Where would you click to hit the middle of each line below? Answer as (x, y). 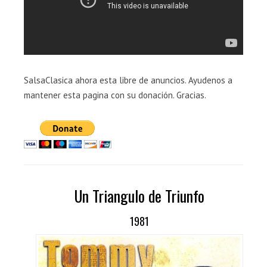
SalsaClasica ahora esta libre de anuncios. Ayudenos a (128, 80)
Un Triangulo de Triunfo (139, 196)
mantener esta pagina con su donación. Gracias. (115, 95)
